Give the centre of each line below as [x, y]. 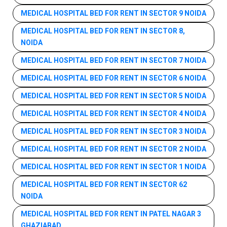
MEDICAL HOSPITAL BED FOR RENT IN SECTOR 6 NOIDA [113, 78]
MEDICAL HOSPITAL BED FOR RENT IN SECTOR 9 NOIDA [113, 13]
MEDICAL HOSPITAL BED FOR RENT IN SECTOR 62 [104, 184]
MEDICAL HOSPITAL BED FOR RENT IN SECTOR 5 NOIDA [113, 96]
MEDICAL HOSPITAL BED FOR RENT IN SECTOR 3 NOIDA [113, 131]
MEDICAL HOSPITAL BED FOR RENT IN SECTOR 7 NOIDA [113, 60]
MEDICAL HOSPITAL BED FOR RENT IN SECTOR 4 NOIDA [113, 113]
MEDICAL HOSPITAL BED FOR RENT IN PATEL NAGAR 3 [111, 214]
